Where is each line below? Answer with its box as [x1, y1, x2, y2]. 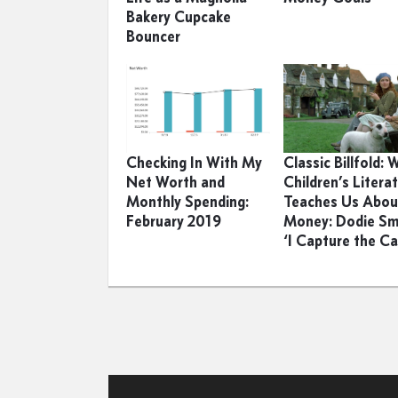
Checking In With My [126, 152, 262, 172]
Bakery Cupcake [126, 6, 231, 27]
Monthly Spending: [126, 191, 249, 211]
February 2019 [126, 211, 221, 231]
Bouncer [126, 26, 180, 46]
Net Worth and [126, 171, 225, 192]
